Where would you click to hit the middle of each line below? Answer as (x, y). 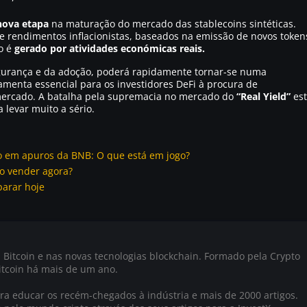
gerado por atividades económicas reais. (110, 48)
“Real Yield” (263, 96)
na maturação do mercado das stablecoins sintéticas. (172, 24)
